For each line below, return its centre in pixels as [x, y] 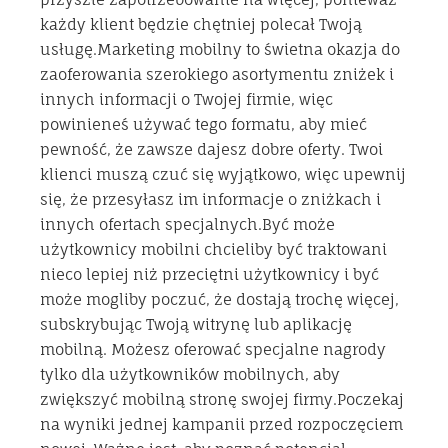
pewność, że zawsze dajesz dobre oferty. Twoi [211, 149]
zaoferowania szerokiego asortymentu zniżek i [217, 74]
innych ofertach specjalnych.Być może [187, 224]
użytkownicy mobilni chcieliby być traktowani [213, 249]
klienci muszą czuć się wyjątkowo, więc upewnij [223, 174]
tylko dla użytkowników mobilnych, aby [190, 374]
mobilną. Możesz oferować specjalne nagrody [213, 349]
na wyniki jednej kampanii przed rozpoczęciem [221, 424]
